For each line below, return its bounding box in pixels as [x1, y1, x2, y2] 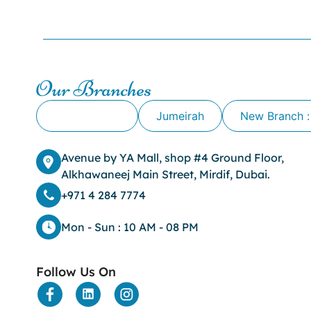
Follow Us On [36, 264, 116, 280]
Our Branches [36, 75, 151, 103]
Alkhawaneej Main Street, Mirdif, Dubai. [61, 167, 270, 182]
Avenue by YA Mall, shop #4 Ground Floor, [61, 151, 284, 165]
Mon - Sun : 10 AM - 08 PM [61, 220, 199, 235]
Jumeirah [156, 109, 204, 124]
